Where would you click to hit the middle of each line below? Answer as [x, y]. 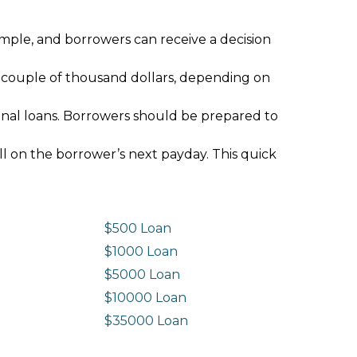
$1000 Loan [141, 251]
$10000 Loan [146, 297]
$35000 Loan [147, 320]
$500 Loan [138, 228]
